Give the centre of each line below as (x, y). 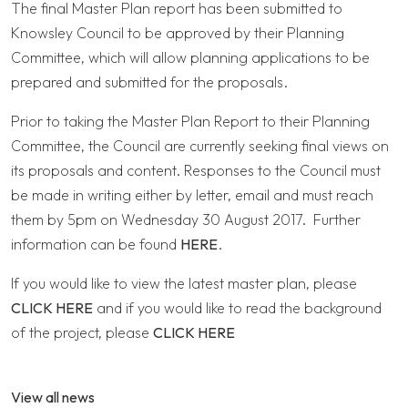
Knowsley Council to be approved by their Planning (178, 33)
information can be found (96, 245)
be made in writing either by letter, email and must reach (192, 195)
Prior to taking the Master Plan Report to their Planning (190, 122)
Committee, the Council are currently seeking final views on (200, 146)
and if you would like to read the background (237, 308)
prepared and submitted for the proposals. (149, 82)
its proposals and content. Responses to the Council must (196, 171)
